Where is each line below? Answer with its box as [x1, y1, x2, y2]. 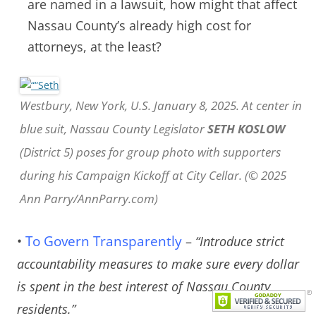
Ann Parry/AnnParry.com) [20, 190, 158, 207]
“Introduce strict [195, 233, 284, 250]
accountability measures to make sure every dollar [17, 255, 299, 273]
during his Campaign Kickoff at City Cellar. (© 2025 [20, 167, 286, 184]
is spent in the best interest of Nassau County [17, 278, 270, 296]
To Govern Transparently [25, 232, 182, 251]
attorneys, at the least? [28, 38, 165, 56]
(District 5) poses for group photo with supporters [20, 144, 281, 161]
